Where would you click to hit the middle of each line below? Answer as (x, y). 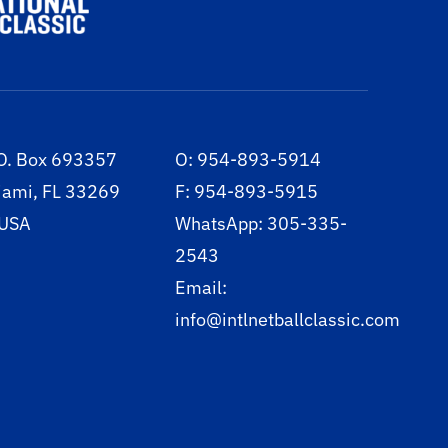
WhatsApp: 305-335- (260, 224)
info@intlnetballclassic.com (287, 320)
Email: (200, 288)
